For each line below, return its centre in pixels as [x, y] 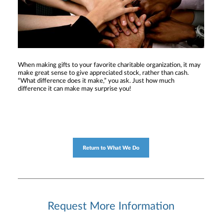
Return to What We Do [111, 148]
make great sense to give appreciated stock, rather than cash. [103, 73]
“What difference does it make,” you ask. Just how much [96, 81]
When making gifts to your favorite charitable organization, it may [109, 65]
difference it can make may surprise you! [75, 89]
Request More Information [111, 206]
